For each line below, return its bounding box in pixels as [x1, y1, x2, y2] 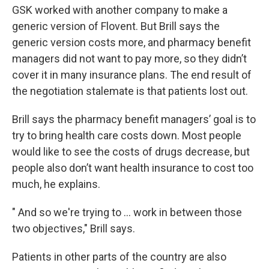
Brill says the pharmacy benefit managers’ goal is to [12, 113, 256, 125]
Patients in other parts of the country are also [12, 250, 226, 263]
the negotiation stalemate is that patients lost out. [12, 85, 248, 97]
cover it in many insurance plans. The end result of [12, 68, 252, 81]
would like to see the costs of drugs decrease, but [12, 145, 250, 158]
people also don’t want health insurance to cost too [12, 162, 253, 174]
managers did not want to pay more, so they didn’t [12, 52, 247, 65]
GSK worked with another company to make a [12, 4, 228, 16]
